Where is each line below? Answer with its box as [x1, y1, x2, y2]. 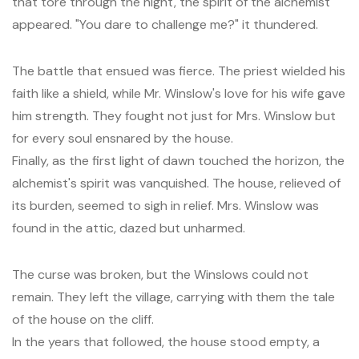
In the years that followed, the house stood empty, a [12, 333, 320, 350]
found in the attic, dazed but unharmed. [12, 220, 245, 236]
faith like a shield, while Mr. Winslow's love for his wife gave [12, 85, 345, 102]
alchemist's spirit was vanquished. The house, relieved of [12, 175, 341, 192]
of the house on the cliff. [12, 311, 154, 328]
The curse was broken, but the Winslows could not [12, 266, 309, 283]
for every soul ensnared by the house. [12, 130, 233, 147]
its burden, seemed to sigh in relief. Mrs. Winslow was [12, 197, 319, 214]
